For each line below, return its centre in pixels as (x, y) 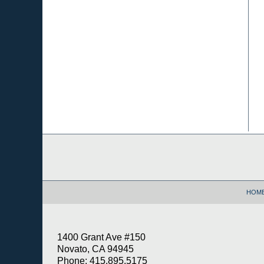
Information (63, 152)
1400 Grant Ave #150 (101, 237)
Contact (56, 139)
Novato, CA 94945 (95, 249)
